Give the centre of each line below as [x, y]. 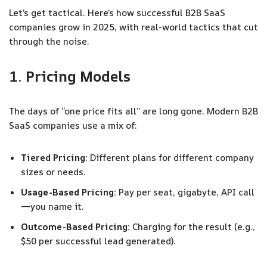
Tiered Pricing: [54, 158]
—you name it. [52, 207]
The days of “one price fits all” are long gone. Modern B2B [133, 111]
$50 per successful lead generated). [98, 241]
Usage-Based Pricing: [69, 192]
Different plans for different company [171, 158]
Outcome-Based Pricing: [75, 227]
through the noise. [49, 41]
